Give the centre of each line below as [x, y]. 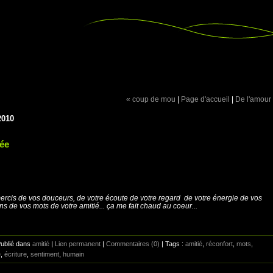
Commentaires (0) [133, 244]
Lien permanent [78, 244]
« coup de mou [151, 99]
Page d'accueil [205, 99]
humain [73, 254]
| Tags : [172, 244]
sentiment [45, 254]
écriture [16, 254]
